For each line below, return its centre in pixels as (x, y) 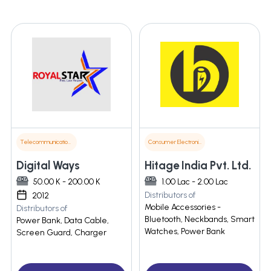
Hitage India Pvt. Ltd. (198, 166)
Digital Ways (48, 166)
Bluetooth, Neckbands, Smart (200, 220)
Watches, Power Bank (185, 232)
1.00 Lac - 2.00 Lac (195, 182)
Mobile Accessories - (183, 207)
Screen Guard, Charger (61, 233)
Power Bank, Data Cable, (63, 221)
